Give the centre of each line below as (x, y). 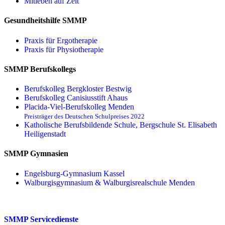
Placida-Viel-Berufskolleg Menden (79, 107)
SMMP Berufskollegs (40, 69)
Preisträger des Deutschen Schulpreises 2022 (84, 117)
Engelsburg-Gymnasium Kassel (74, 173)
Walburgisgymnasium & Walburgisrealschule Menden (109, 182)
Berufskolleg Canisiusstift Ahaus (76, 98)
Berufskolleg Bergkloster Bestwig (78, 89)
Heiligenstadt (45, 134)
